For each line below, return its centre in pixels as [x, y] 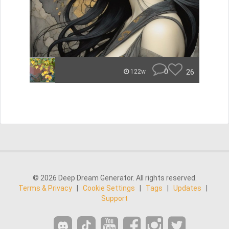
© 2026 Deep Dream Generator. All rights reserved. [114, 178]
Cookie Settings [109, 188]
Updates [187, 188]
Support [114, 198]
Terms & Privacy [45, 188]
